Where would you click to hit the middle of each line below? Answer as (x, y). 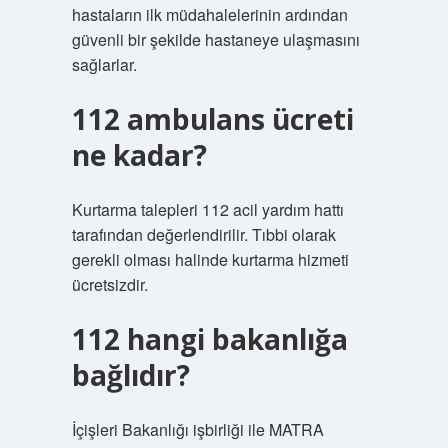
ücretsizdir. (109, 284)
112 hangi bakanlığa (209, 339)
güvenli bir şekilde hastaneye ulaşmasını (215, 39)
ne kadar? (139, 155)
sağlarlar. (104, 64)
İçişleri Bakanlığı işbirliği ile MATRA (197, 429)
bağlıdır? (130, 375)
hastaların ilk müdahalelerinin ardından (209, 14)
